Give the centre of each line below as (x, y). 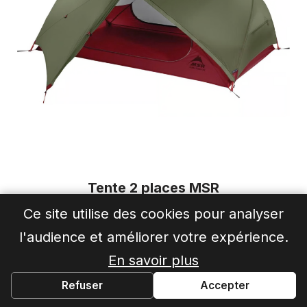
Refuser (82, 285)
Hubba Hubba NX (153, 211)
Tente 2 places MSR (153, 187)
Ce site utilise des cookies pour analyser (153, 213)
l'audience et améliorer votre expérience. (153, 237)
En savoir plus (153, 260)
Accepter (225, 285)
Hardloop (64, 275)
